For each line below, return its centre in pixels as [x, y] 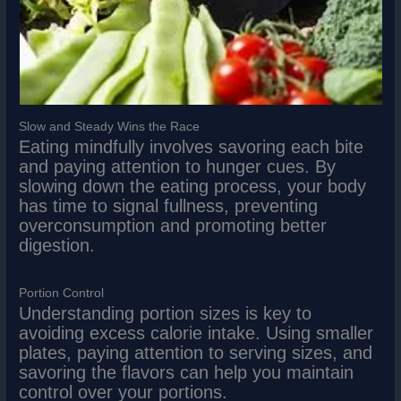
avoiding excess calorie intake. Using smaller [196, 333]
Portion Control [62, 293]
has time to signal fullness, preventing [169, 205]
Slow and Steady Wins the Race [110, 126]
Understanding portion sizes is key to [166, 313]
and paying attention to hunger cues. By [178, 166]
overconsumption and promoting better [173, 225]
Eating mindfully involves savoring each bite [192, 146]
